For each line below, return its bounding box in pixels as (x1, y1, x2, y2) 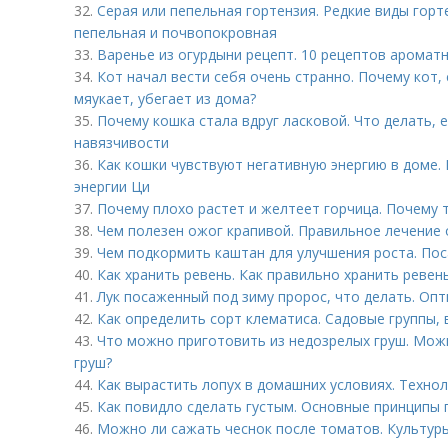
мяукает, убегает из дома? (74, 89, 256, 108)
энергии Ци (74, 177, 150, 196)
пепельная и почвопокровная (74, 23, 277, 42)
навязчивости (74, 133, 169, 152)
